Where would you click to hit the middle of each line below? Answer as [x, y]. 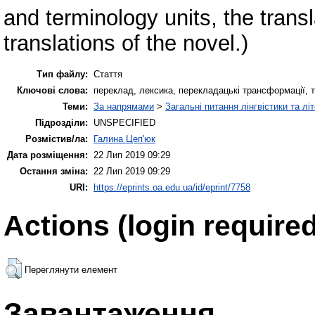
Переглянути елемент [71, 269]
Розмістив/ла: [57, 139]
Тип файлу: [62, 74]
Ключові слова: [52, 90]
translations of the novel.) [126, 43]
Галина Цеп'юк [124, 139]
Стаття [108, 74]
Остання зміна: [54, 171]
